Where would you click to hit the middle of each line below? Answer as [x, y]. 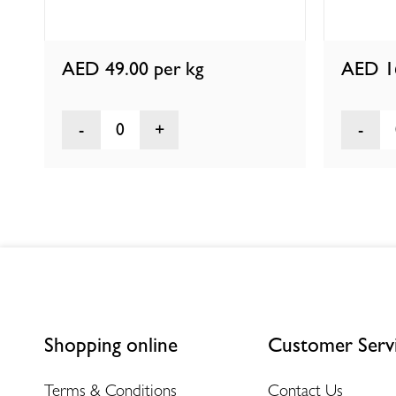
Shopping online [111, 345]
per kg [179, 68]
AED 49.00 [108, 68]
